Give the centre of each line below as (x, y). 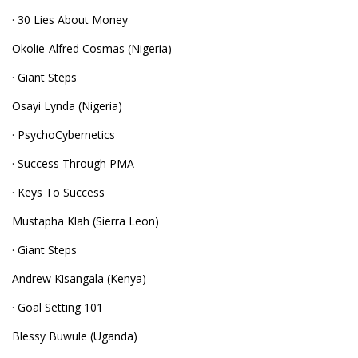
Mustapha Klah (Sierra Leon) (86, 221)
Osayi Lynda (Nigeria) (67, 106)
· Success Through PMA (73, 163)
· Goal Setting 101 (58, 307)
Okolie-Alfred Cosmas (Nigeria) (92, 48)
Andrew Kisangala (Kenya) (79, 278)
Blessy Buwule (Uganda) (75, 336)
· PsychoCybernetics (64, 135)
